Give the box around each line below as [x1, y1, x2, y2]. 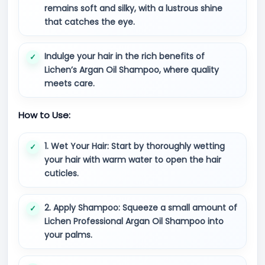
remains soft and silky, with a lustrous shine [44, 2, 222, 14]
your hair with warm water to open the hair [44, 154, 221, 166]
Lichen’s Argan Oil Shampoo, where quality [44, 64, 219, 76]
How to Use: [18, 109, 70, 121]
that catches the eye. [44, 16, 135, 28]
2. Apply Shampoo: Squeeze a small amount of [44, 202, 237, 214]
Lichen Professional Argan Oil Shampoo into [44, 215, 224, 227]
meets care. [44, 77, 95, 89]
